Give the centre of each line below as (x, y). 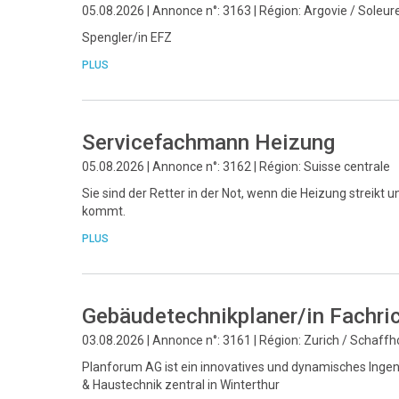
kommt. (104, 211)
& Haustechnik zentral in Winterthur (181, 385)
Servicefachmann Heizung (208, 142)
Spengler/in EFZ (127, 37)
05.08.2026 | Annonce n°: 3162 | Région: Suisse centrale (236, 167)
